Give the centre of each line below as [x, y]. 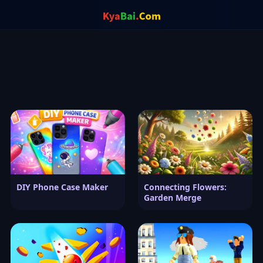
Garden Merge [173, 197]
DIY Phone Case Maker [62, 187]
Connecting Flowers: [185, 187]
